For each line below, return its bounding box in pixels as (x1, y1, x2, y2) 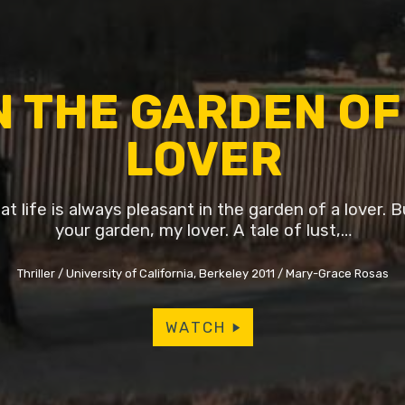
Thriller (17, 267, 56, 281)
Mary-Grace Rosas (286, 267, 390, 281)
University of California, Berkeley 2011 (66, 267, 276, 281)
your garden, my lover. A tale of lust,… (54, 220, 352, 240)
